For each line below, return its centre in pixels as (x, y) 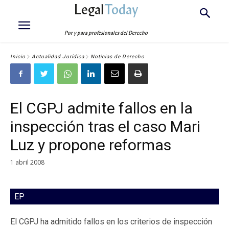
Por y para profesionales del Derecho (106, 33)
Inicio (18, 57)
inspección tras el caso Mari (105, 127)
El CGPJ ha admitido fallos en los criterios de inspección (111, 221)
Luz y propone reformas (91, 145)
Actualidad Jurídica (58, 57)
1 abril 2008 (27, 162)
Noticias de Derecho (118, 57)
